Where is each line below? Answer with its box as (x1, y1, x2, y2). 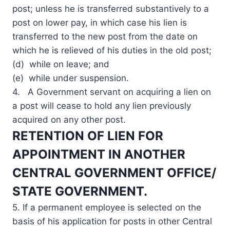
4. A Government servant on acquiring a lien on (12, 86, 211, 97)
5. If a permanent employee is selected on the (12, 202, 201, 213)
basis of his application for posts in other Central (12, 216, 212, 226)
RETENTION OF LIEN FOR (12, 128, 163, 143)
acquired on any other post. (12, 114, 126, 125)
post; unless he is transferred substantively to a (12, 3, 209, 14)
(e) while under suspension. (12, 72, 129, 83)
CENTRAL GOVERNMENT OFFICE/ (12, 165, 216, 180)
